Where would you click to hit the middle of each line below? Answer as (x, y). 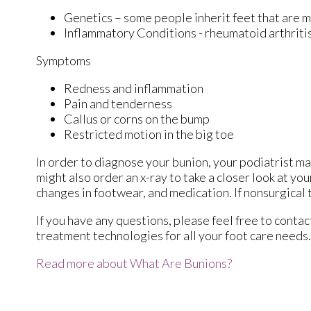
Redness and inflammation (134, 88)
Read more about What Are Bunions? (134, 263)
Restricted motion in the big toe (149, 134)
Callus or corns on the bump (137, 118)
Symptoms (64, 60)
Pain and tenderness (118, 103)
